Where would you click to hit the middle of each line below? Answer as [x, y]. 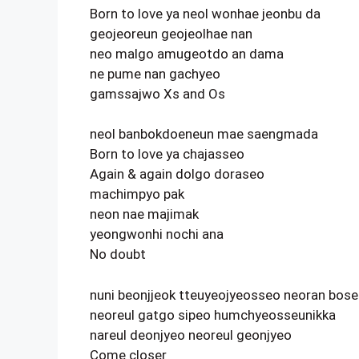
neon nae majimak [144, 214]
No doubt [118, 254]
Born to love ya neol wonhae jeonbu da [205, 13]
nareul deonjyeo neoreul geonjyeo [191, 335]
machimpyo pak [137, 194]
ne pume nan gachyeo [155, 73]
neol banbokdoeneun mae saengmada [204, 134]
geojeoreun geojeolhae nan [171, 33]
